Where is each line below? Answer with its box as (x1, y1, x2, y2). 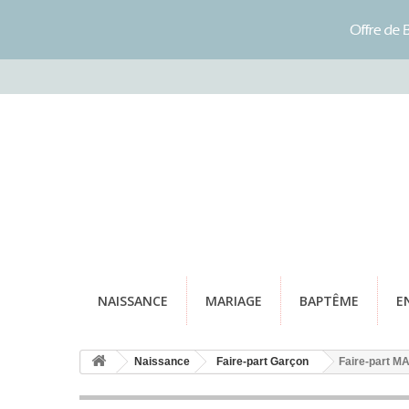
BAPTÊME (299, 292, 359, 309)
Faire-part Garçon (216, 355, 309, 368)
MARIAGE (205, 292, 262, 309)
